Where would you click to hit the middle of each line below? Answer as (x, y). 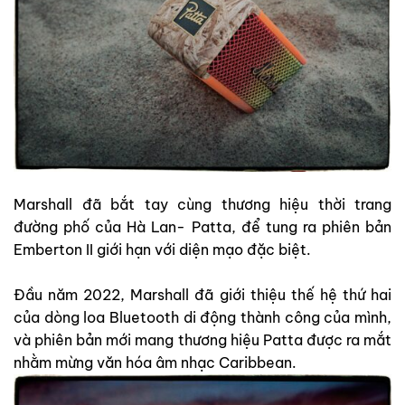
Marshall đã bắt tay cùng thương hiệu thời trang (202, 205)
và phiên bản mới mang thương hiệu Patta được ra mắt (202, 340)
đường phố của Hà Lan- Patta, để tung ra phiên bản (202, 227)
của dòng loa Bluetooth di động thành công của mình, (202, 318)
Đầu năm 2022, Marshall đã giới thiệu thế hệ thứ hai (202, 295)
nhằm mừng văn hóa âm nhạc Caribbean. (155, 363)
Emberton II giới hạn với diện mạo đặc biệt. (162, 250)
